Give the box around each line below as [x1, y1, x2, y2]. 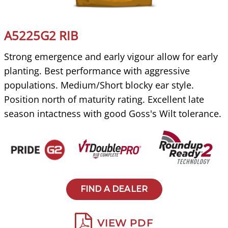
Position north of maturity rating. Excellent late [4, 93, 204, 105]
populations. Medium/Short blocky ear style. [4, 78, 194, 91]
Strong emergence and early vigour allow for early [4, 50, 218, 63]
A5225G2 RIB [4, 27, 78, 44]
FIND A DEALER [80, 184, 148, 194]
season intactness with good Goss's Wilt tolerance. [4, 107, 221, 120]
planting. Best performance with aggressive [4, 64, 190, 77]
